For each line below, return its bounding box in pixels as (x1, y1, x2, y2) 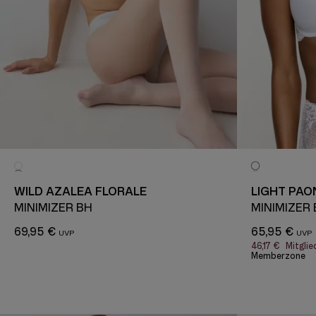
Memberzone (251, 250, 305, 261)
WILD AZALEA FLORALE (14, 185, 147, 197)
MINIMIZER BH (14, 201, 92, 214)
